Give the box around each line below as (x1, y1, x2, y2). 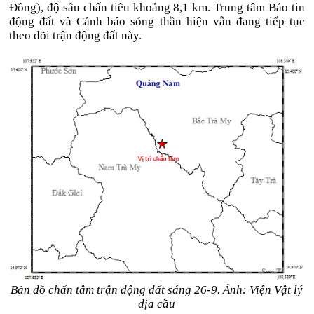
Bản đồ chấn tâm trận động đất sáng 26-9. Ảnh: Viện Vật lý (11, 283, 303, 296)
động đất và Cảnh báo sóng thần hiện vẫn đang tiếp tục (9, 15, 305, 28)
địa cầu (138, 297, 176, 310)
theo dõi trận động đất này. (9, 29, 142, 42)
